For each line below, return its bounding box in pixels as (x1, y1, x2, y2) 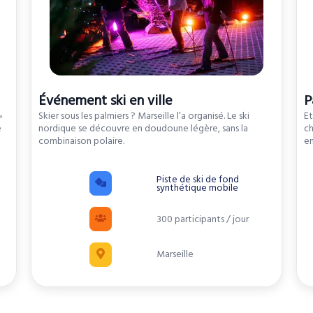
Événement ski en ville (38, 91, 173, 111)
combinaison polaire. (38, 134, 124, 149)
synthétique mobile (156, 180, 238, 195)
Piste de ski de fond (156, 172, 239, 187)
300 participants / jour (156, 212, 249, 226)
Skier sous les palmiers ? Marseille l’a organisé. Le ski (38, 109, 249, 124)
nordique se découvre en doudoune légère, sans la (38, 122, 248, 136)
